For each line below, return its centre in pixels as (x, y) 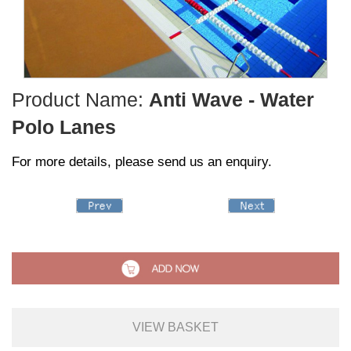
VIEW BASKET (175, 327)
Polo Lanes (64, 127)
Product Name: (80, 100)
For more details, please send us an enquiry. (142, 162)
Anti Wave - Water (232, 100)
